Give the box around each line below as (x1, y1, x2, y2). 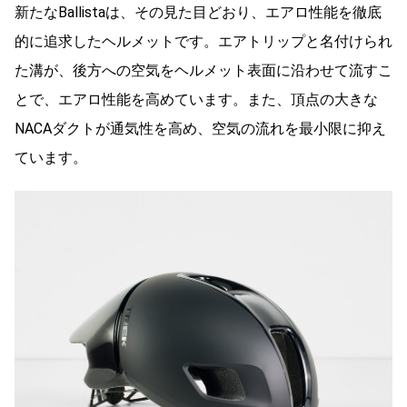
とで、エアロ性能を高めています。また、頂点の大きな (15, 90, 378, 108)
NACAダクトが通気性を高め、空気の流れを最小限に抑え (15, 119, 386, 137)
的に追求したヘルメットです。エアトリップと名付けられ (15, 32, 392, 50)
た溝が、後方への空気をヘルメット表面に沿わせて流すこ (15, 61, 392, 79)
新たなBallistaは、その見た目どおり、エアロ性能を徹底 (15, 3, 382, 21)
